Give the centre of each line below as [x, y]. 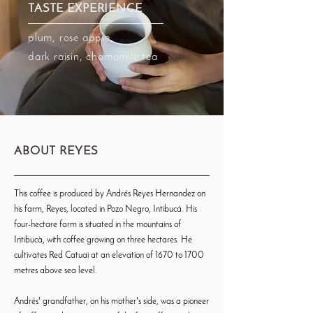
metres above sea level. [56, 270]
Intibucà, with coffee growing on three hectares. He [103, 240]
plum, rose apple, [71, 38]
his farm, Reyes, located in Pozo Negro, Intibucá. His [105, 209]
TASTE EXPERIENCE [85, 8]
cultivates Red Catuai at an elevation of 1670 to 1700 [109, 255]
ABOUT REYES [56, 151]
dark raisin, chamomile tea [93, 57]
